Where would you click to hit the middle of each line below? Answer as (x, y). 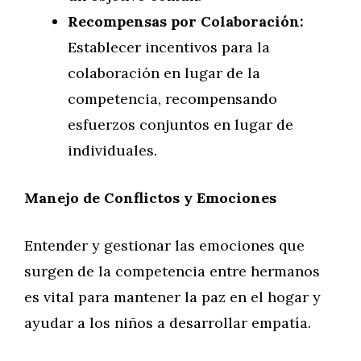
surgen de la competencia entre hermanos (172, 271)
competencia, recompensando (172, 99)
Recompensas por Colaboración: (186, 21)
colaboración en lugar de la (164, 73)
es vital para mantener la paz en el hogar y (172, 297)
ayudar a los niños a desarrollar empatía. (168, 323)
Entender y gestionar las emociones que (164, 245)
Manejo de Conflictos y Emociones (150, 198)
